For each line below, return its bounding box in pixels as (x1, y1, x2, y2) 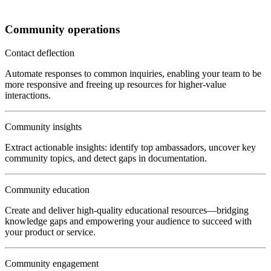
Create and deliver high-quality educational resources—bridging (5, 204, 249, 215)
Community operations (5, 22, 120, 36)
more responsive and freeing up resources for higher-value (5, 79, 226, 90)
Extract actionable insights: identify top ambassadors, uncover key (5, 142, 256, 152)
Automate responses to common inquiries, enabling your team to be (5, 68, 261, 79)
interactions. (5, 90, 51, 100)
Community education (5, 184, 90, 195)
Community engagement (5, 258, 99, 269)
